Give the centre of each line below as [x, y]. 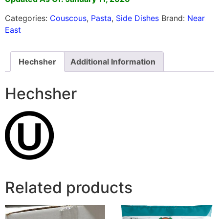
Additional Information [113, 61]
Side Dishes [137, 18]
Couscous [68, 18]
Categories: [27, 18]
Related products [69, 187]
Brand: [174, 18]
